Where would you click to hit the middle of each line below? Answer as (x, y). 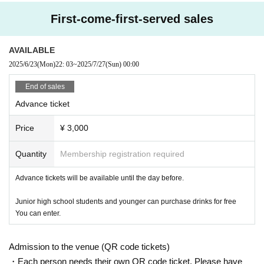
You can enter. (38, 213)
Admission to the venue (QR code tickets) (89, 246)
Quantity (31, 154)
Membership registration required (122, 154)
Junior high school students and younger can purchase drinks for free (126, 201)
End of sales (45, 86)
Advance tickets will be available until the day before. (100, 178)
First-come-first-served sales (132, 19)
